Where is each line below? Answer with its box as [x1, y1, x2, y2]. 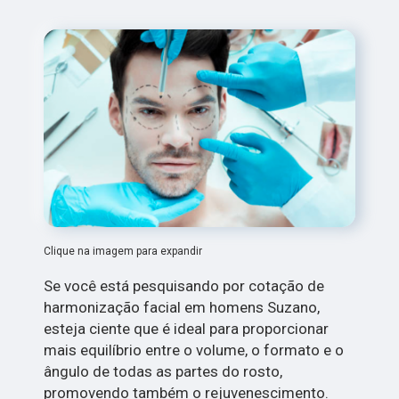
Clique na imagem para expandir [44, 244, 203, 257]
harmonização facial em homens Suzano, [44, 297, 321, 316]
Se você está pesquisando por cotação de [44, 276, 325, 295]
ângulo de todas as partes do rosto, [44, 362, 283, 380]
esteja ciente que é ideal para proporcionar [44, 319, 330, 338]
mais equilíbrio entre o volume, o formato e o [44, 340, 345, 359]
